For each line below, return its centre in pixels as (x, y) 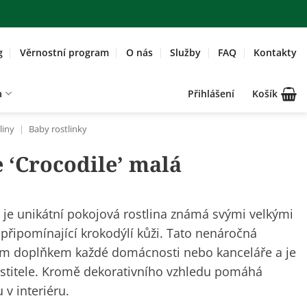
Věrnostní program (64, 52)
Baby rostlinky (58, 129)
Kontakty (275, 52)
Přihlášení (211, 93)
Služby (185, 52)
